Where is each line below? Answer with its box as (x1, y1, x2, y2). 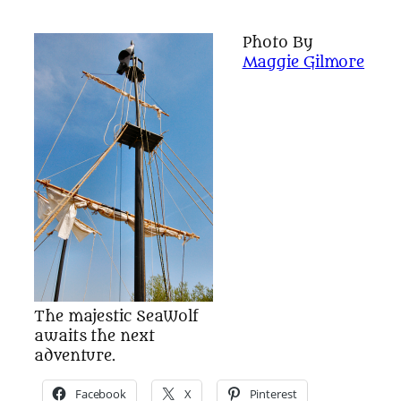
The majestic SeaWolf (34, 307, 199, 327)
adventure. (34, 346, 116, 366)
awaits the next (34, 327, 155, 346)
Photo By (242, 33, 313, 53)
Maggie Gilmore (242, 53, 365, 73)
